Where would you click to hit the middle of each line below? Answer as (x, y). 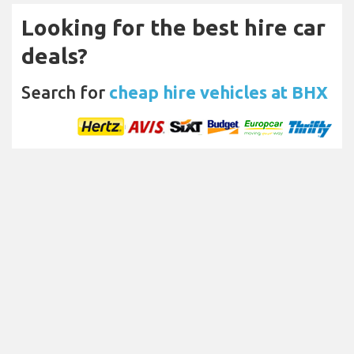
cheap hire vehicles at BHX (218, 92)
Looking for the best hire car (173, 28)
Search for (65, 92)
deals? (55, 56)
